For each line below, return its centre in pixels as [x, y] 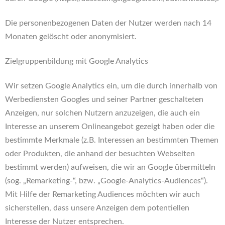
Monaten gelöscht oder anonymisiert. [71, 37]
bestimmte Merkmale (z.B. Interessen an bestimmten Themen [112, 140]
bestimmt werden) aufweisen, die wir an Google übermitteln [110, 167]
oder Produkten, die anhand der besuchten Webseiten [100, 154]
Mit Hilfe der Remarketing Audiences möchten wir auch [102, 194]
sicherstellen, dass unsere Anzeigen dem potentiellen [97, 208]
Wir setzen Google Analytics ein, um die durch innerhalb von [111, 86]
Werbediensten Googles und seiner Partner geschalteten [104, 99]
